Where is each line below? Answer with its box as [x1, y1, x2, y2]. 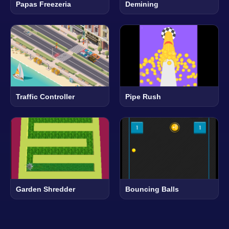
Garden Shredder [16, 185, 75, 194]
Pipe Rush [125, 93, 161, 101]
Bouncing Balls [125, 185, 179, 194]
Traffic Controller [16, 93, 75, 101]
